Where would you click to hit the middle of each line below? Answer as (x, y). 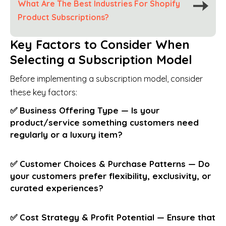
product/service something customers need (104, 122)
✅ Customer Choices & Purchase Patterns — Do (110, 163)
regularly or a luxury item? (66, 134)
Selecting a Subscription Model (101, 59)
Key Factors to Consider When (100, 44)
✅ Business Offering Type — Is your (85, 110)
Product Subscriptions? (63, 17)
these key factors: (44, 92)
